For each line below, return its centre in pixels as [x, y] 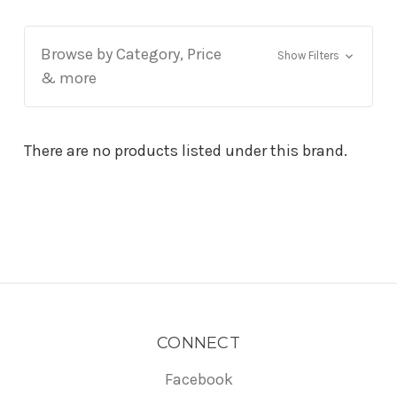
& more [69, 78]
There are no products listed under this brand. [186, 150]
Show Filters [309, 55]
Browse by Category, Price [131, 54]
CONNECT [198, 343]
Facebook [198, 379]
